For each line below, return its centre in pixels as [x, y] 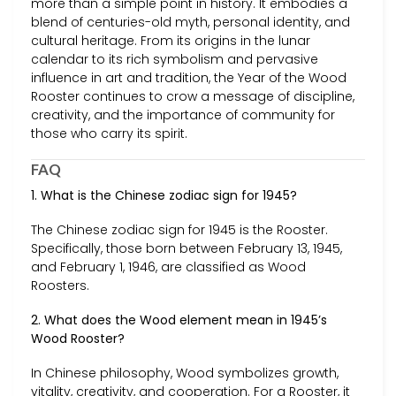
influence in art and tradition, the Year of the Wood [189, 77]
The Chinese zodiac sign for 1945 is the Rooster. [179, 229]
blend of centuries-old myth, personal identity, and [190, 22]
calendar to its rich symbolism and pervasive [175, 59]
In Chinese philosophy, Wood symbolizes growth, [185, 373]
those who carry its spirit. [109, 133]
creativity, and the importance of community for [183, 114]
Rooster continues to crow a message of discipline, [193, 96]
